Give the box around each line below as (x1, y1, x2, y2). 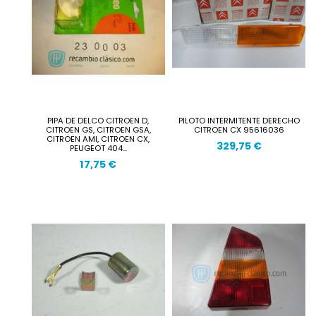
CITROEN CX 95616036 (193, 123, 284, 135)
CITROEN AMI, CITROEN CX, (47, 133, 150, 145)
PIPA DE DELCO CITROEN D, (47, 114, 150, 126)
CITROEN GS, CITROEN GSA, (45, 123, 151, 135)
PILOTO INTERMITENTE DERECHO (178, 114, 300, 126)
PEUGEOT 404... (69, 142, 127, 154)
